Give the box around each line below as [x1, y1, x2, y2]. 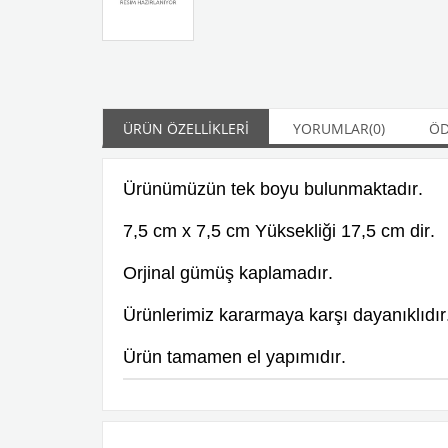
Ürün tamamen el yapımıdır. [123, 347, 351, 367]
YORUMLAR [293, 119, 369, 138]
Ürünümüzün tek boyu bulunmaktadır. [123, 179, 423, 199]
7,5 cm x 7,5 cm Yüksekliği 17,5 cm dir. [123, 221, 435, 241]
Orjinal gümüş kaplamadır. [123, 263, 338, 283]
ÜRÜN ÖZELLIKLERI [123, 119, 249, 138]
